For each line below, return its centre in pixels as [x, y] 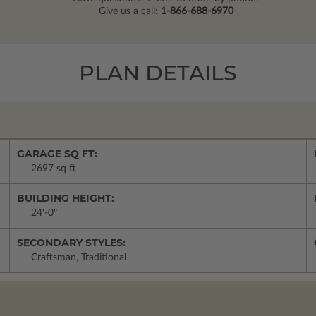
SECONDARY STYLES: [71, 243]
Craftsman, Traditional [79, 258]
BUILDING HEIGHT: [66, 199]
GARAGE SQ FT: [57, 154]
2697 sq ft [54, 169]
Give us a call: [130, 12]
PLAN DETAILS [158, 73]
